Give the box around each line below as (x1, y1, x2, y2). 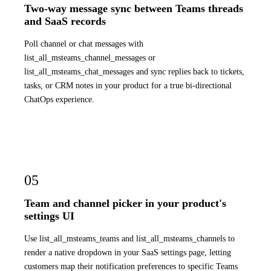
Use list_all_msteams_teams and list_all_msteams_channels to (24, 233, 235, 243)
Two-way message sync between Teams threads (24, 2, 243, 15)
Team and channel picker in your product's (24, 197, 226, 210)
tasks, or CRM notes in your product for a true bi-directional (24, 80, 232, 90)
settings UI (24, 210, 74, 223)
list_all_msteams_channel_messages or (24, 52, 155, 62)
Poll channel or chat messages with (24, 38, 143, 48)
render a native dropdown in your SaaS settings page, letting (24, 247, 231, 257)
